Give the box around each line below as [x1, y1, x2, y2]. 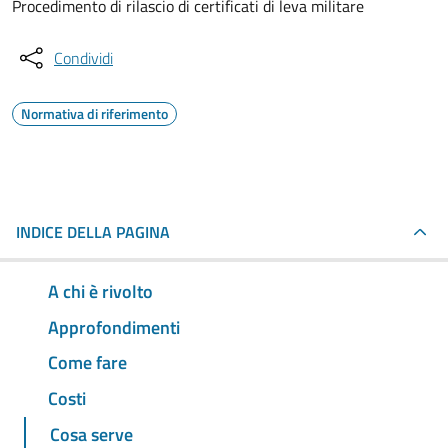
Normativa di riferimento [21, 103, 168, 124]
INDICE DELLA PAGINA [16, 220, 170, 244]
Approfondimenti [48, 313, 180, 341]
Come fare [48, 349, 127, 377]
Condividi [54, 46, 113, 70]
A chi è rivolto [48, 277, 153, 305]
